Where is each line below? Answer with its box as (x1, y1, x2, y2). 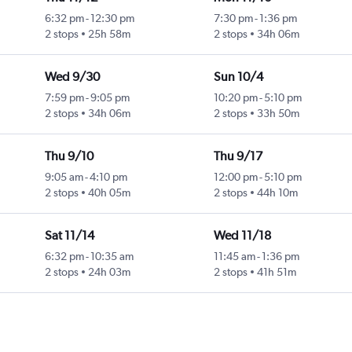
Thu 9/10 (44, 148, 93, 164)
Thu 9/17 (213, 148, 262, 164)
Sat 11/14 (44, 228, 94, 244)
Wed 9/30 (44, 69, 100, 85)
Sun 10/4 (213, 69, 263, 85)
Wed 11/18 (213, 228, 271, 244)
